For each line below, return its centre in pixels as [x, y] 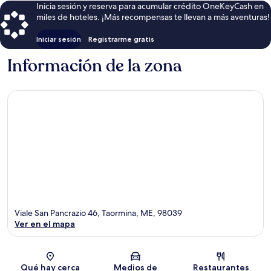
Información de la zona [95, 66]
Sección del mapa [165, 260]
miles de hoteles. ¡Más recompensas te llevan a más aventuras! [153, 17]
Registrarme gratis [121, 39]
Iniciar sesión [59, 39]
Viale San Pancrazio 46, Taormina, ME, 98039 [98, 213]
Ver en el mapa [45, 224]
